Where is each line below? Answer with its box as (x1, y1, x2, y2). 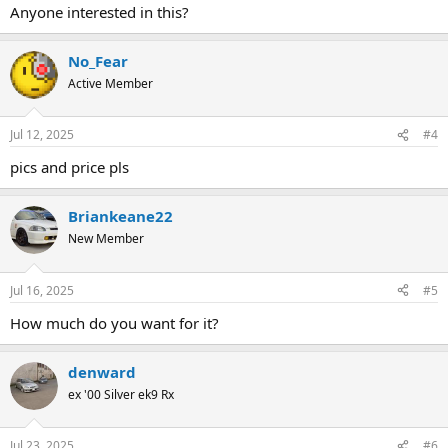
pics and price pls (10, 157, 129, 177)
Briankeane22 (68, 206, 173, 226)
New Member (68, 230, 144, 247)
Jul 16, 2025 (10, 281, 74, 299)
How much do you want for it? (10, 312, 219, 333)
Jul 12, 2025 (10, 126, 74, 143)
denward (68, 361, 136, 382)
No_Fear (68, 50, 128, 71)
